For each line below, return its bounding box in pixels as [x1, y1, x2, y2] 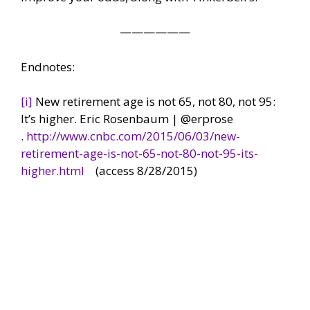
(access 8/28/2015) [87, 163, 197, 179]
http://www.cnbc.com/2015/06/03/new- [26, 128, 240, 145]
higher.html [21, 163, 87, 179]
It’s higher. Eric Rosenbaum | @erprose [21, 111, 233, 127]
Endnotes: [21, 58, 75, 75]
